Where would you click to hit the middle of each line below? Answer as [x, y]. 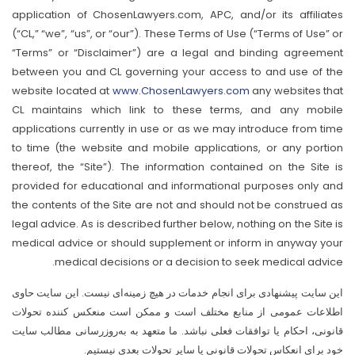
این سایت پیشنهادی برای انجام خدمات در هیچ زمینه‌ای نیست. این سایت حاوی [177, 293]
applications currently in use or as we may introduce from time [177, 129]
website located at [62, 91]
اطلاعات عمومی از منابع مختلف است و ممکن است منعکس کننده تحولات [177, 312]
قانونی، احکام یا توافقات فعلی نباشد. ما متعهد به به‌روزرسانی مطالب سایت [177, 331]
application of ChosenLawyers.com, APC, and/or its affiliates [177, 15]
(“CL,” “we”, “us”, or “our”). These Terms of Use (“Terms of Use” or [177, 34]
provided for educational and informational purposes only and [177, 186]
